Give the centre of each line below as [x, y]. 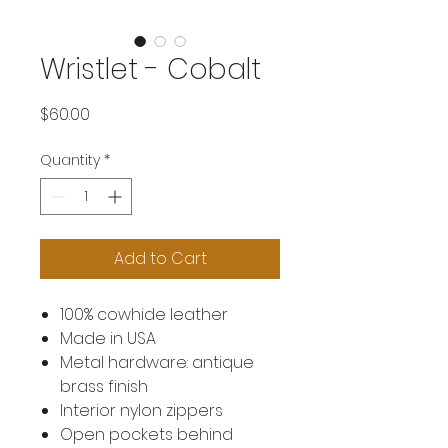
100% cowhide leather [144, 314]
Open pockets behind [146, 434]
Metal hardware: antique [157, 362]
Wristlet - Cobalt [150, 69]
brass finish [104, 386]
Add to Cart [160, 258]
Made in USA [108, 338]
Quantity [70, 160]
